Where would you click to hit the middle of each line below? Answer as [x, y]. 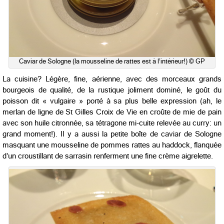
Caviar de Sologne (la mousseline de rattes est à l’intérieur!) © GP [112, 61]
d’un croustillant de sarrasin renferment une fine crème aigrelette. [108, 156]
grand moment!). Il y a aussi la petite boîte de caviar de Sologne [112, 134]
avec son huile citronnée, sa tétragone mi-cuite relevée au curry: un [112, 123]
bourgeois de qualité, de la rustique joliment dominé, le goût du [112, 90]
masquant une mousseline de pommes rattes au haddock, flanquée [112, 145]
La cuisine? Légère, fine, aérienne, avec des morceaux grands [112, 79]
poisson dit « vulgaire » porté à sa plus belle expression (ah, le [112, 101]
